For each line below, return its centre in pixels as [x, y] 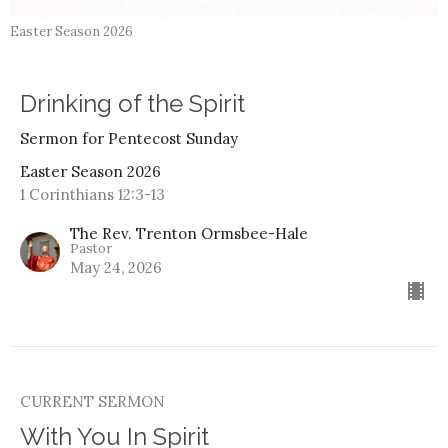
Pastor [91, 248]
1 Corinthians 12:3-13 [92, 194]
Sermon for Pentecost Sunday [129, 138]
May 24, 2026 [116, 267]
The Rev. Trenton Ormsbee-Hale [189, 233]
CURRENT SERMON [92, 401]
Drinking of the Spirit [132, 103]
